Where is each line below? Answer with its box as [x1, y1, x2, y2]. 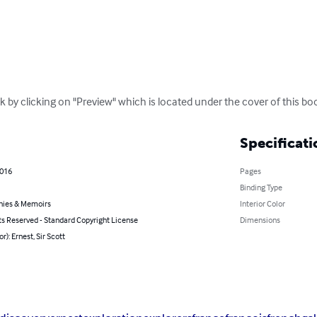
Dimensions [239, 214, 280, 225]
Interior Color [239, 197, 285, 209]
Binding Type [239, 181, 282, 192]
